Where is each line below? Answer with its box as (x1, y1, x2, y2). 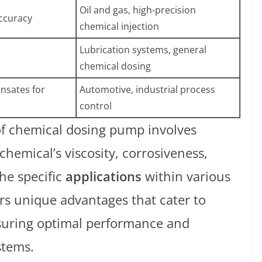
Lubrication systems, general (80, 43, 206, 56)
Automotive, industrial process (80, 82, 215, 96)
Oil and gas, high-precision (80, 3, 196, 16)
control (80, 99, 112, 112)
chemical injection (80, 19, 159, 33)
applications (65, 167, 142, 185)
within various (142, 167, 230, 185)
